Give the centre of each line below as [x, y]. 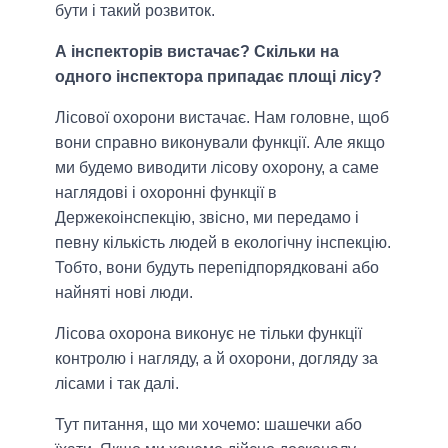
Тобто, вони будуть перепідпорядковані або [217, 268]
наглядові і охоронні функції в [166, 193]
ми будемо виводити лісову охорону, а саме [217, 168]
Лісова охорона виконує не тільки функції [208, 334]
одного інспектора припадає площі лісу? [218, 77]
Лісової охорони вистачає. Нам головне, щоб [222, 118]
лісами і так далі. [117, 384]
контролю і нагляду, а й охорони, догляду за [216, 359]
